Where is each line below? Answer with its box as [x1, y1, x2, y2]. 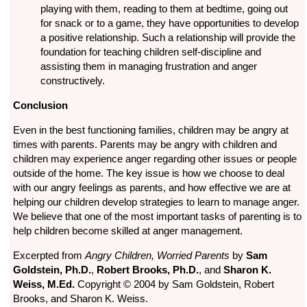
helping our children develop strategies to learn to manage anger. [12, 196, 299, 208]
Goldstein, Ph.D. [12, 264, 91, 276]
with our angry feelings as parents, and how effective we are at [12, 182, 291, 194]
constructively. [40, 75, 105, 87]
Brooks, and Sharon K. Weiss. [12, 293, 148, 305]
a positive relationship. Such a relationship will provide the [40, 32, 295, 44]
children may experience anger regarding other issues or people [12, 153, 297, 165]
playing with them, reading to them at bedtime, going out [40, 3, 288, 15]
